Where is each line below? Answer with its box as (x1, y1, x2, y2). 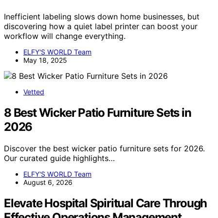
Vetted (23, 87, 44, 96)
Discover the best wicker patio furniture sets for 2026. (4, 143, 205, 153)
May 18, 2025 (23, 55, 67, 64)
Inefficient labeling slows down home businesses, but (4, 11, 200, 21)
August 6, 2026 (23, 178, 73, 186)
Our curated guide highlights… (4, 153, 115, 163)
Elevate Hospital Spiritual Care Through (4, 196, 207, 210)
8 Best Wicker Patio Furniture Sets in (4, 105, 191, 120)
